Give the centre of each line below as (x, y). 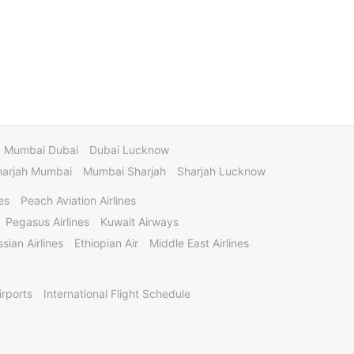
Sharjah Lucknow (221, 171)
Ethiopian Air (106, 243)
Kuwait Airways (139, 222)
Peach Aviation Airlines (78, 200)
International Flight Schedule (117, 294)
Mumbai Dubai (41, 150)
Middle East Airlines (199, 243)
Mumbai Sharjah (124, 171)
